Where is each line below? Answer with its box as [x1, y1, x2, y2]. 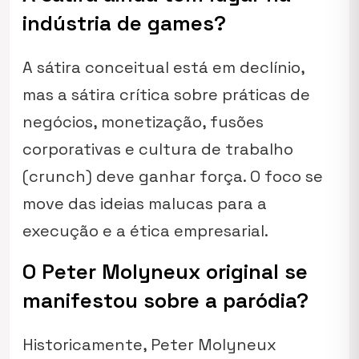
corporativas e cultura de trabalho [22, 139, 293, 159]
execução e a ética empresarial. [22, 220, 268, 241]
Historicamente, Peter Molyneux [22, 334, 276, 355]
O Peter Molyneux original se [22, 258, 308, 285]
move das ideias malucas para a [22, 193, 267, 214]
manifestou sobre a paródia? [22, 287, 309, 314]
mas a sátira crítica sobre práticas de [22, 84, 310, 105]
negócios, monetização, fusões [22, 111, 264, 132]
